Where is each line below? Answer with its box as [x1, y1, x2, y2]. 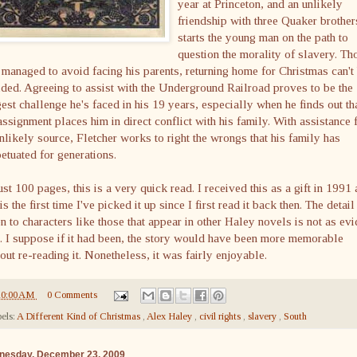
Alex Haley [147, 311, 194, 323]
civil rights [199, 311, 243, 323]
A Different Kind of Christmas [17, 311, 143, 323]
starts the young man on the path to [178, 30, 348, 45]
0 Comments [46, 289, 97, 301]
